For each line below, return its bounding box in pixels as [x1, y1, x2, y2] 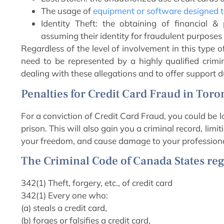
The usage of [41, 5, 93, 16]
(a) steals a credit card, [21, 202, 107, 213]
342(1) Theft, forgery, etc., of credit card [21, 177, 172, 188]
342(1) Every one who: [21, 190, 108, 201]
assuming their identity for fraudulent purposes [41, 30, 222, 41]
